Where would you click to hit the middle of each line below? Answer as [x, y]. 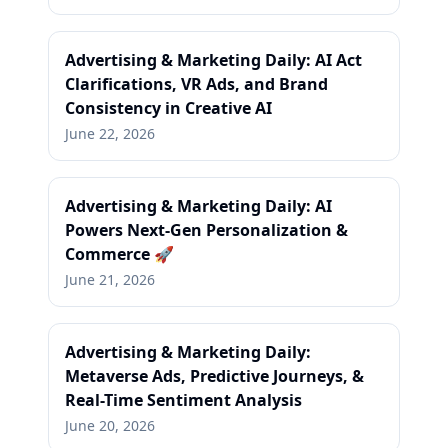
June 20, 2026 [110, 425]
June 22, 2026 [110, 133]
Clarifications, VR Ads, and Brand [196, 84]
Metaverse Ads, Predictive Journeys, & [214, 376]
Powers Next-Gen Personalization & [206, 230]
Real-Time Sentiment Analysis [183, 400]
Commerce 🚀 [119, 254]
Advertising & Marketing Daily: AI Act [213, 60]
